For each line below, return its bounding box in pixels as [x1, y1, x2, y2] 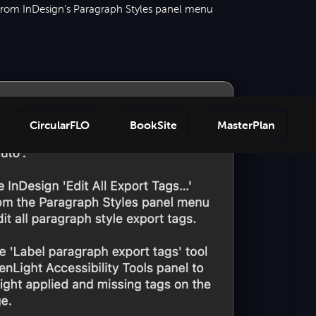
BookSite [129, 117, 177, 132]
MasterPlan [217, 117, 275, 132]
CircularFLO [29, 117, 90, 132]
